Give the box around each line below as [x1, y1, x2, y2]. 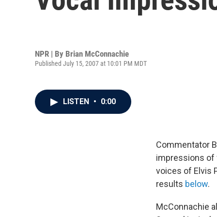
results [156, 179, 185, 189]
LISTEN [63, 97, 91, 106]
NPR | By [35, 48, 65, 59]
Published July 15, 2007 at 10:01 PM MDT [35, 59, 147, 67]
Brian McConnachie [65, 48, 129, 59]
